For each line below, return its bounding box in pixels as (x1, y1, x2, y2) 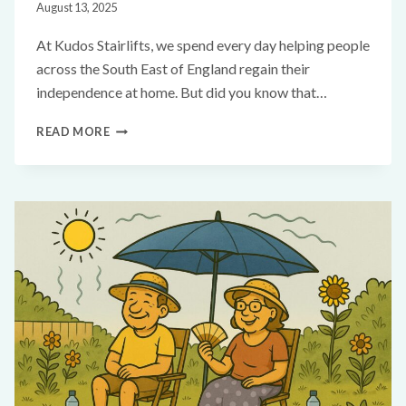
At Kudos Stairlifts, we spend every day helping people (36, 36, 370, 54)
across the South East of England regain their (36, 60, 310, 78)
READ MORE (36, 124, 111, 140)
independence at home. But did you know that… (36, 83, 327, 101)
